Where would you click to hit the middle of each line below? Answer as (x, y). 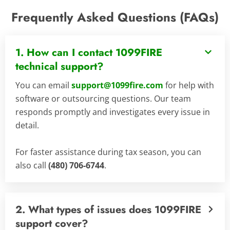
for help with (190, 85)
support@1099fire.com (118, 85)
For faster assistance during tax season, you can (108, 152)
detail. (27, 126)
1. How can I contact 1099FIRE (89, 53)
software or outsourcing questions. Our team (103, 99)
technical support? (60, 67)
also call (32, 166)
